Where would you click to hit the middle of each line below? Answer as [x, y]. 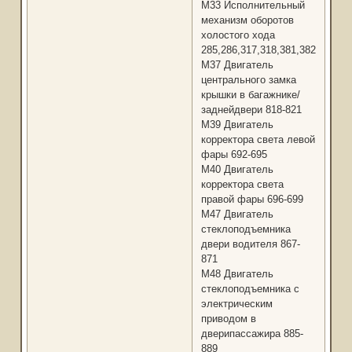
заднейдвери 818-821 [251, 110]
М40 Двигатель [237, 170]
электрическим [236, 304]
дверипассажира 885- [252, 334]
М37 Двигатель [237, 65]
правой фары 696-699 [252, 200]
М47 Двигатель [237, 214]
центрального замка [248, 80]
